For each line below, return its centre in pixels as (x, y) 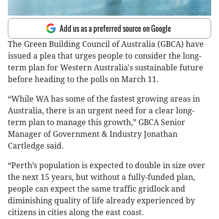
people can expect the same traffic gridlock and (97, 189)
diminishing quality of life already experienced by (101, 201)
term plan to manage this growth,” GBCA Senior (97, 123)
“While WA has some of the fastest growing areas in (104, 99)
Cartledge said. (36, 146)
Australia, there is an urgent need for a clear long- (101, 111)
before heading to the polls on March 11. (83, 80)
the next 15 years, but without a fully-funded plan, (101, 177)
